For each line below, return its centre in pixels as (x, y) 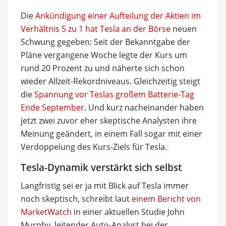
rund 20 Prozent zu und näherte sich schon (102, 68)
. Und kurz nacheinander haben (144, 107)
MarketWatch (46, 212)
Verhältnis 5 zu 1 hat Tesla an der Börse (95, 29)
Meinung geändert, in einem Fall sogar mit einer (111, 133)
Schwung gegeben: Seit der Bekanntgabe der (105, 42)
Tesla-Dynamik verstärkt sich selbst (101, 167)
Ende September (52, 107)
